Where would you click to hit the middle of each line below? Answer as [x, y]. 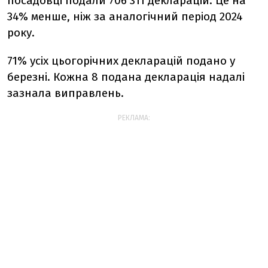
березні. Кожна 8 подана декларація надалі [126, 77]
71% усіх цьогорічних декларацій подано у [121, 61]
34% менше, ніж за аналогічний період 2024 [125, 17]
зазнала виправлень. [66, 93]
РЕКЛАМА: [134, 118]
